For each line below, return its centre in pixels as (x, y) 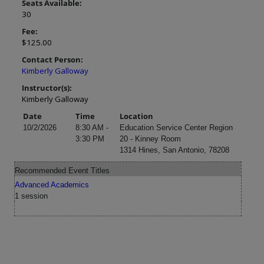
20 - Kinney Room (150, 139)
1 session (31, 196)
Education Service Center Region (176, 128)
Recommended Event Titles (62, 171)
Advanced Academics (52, 185)
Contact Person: (52, 60)
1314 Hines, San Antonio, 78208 (174, 150)
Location (136, 116)
